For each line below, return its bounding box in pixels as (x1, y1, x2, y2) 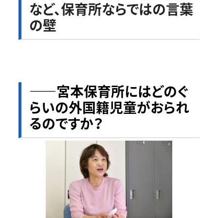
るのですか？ (29, 113, 103, 133)
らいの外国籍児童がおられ (29, 97, 189, 117)
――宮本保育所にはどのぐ (29, 81, 188, 101)
